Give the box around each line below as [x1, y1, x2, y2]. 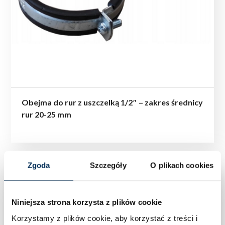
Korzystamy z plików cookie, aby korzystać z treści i [12, 213, 197, 222]
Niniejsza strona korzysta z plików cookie [12, 197, 162, 206]
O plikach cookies [150, 161, 214, 170]
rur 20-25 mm [22, 109, 72, 119]
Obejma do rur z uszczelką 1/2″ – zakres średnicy [22, 97, 203, 107]
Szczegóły [89, 161, 127, 170]
